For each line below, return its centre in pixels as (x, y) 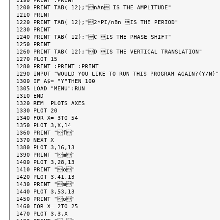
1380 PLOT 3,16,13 (46, 147)
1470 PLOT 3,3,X (42, 214)
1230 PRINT (34, 29)
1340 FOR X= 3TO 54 (47, 118)
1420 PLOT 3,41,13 (46, 177)
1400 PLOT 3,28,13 (46, 162)
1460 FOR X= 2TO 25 (47, 206)
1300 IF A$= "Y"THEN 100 (56, 81)
